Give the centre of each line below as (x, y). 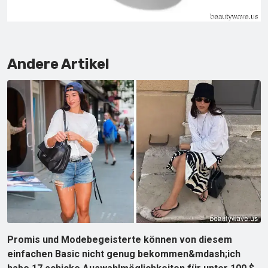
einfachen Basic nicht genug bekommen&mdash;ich (124, 254)
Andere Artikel (58, 64)
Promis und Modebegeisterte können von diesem (120, 239)
